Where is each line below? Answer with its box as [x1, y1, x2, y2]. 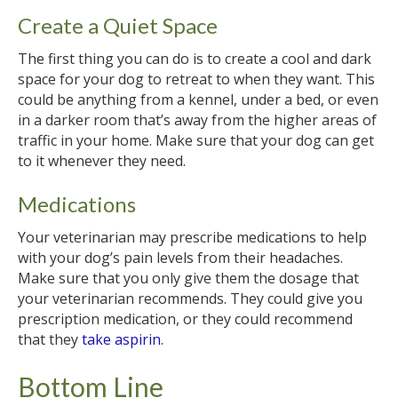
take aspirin [82, 329, 161, 349]
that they [18, 329, 82, 349]
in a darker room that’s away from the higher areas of [18, 109, 377, 130]
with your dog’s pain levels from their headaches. [18, 247, 343, 267]
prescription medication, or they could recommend [18, 308, 353, 329]
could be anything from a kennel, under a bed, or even [18, 89, 378, 109]
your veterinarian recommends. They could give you [18, 288, 362, 308]
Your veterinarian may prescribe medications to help [18, 227, 367, 247]
